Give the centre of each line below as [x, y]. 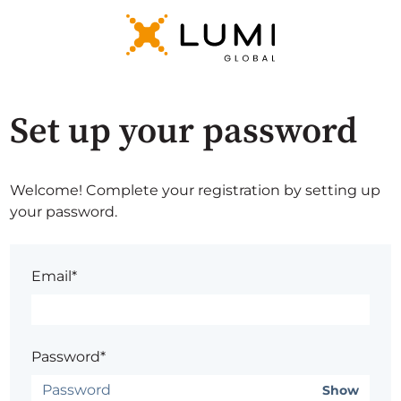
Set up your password [184, 132]
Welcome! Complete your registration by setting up [196, 191]
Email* [55, 277]
